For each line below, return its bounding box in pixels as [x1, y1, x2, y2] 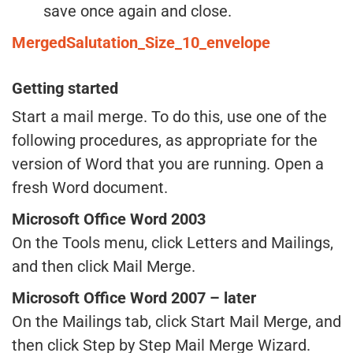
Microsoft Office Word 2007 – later [12, 288, 256, 307]
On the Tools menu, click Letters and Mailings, [12, 233, 333, 252]
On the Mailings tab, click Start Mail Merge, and [12, 312, 341, 331]
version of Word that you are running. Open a [12, 154, 324, 173]
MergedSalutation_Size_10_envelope [12, 33, 270, 52]
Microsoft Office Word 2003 [12, 210, 206, 229]
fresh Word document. [12, 178, 168, 197]
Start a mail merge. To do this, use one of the [12, 107, 327, 126]
